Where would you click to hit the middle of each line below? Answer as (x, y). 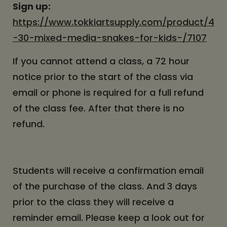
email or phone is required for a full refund (108, 92)
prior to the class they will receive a (93, 202)
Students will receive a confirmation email (108, 171)
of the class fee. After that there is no (99, 108)
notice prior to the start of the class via (103, 77)
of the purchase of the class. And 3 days (105, 186)
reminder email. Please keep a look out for (109, 218)
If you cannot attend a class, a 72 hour (101, 61)
